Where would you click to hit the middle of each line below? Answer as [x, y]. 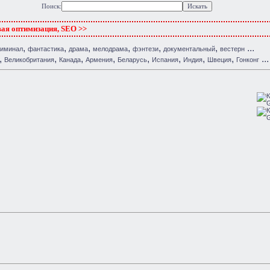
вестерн [232, 49]
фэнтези [146, 49]
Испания [165, 60]
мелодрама [110, 49]
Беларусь [132, 60]
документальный [189, 49]
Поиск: [52, 6]
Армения [99, 60]
